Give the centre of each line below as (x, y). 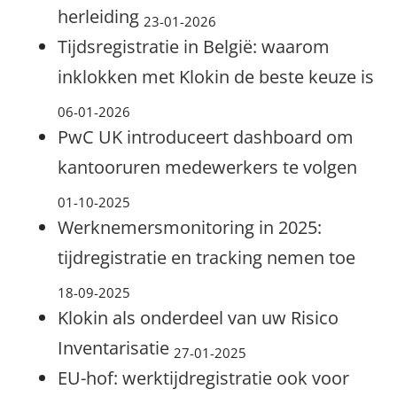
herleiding (101, 16)
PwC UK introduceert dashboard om (206, 137)
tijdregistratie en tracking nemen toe (206, 257)
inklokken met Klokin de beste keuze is (216, 77)
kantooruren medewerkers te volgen (207, 167)
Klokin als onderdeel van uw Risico (198, 318)
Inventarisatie (116, 348)
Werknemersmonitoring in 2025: (190, 227)
